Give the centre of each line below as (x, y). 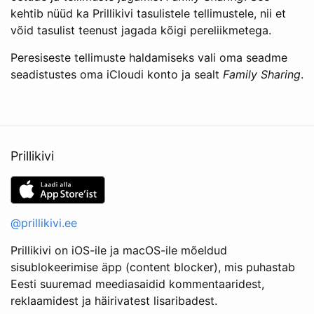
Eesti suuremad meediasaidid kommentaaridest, (137, 284)
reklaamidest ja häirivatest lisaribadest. (114, 301)
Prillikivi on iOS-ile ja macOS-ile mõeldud (119, 251)
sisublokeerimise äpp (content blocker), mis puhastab (153, 267)
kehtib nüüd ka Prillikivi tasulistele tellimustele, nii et (148, 14)
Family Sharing (262, 75)
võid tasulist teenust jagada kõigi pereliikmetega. (141, 30)
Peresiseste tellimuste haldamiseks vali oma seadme (149, 58)
